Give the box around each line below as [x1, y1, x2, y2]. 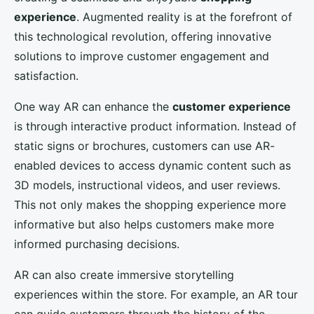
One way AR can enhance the [14, 100, 172, 114]
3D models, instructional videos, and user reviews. [14, 178, 280, 193]
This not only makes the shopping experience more [14, 198, 286, 212]
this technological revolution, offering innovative [14, 29, 271, 44]
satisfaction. [14, 69, 78, 83]
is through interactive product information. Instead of [14, 119, 296, 134]
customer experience [172, 100, 291, 114]
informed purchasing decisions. [14, 237, 179, 252]
